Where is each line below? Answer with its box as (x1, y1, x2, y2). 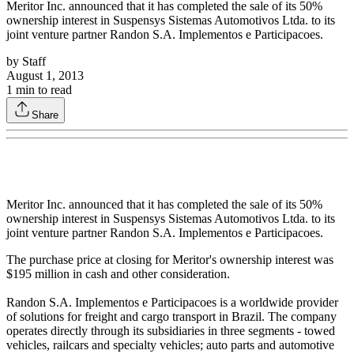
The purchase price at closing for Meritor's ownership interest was (6, 253, 333, 267)
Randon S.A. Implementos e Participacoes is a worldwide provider (6, 296, 338, 310)
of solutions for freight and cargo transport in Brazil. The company (6, 310, 337, 324)
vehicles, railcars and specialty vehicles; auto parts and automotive (6, 338, 334, 352)
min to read (13, 83, 72, 97)
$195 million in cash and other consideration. (6, 267, 230, 281)
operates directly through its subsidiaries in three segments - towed (6, 324, 335, 338)
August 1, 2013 (6, 69, 84, 83)
